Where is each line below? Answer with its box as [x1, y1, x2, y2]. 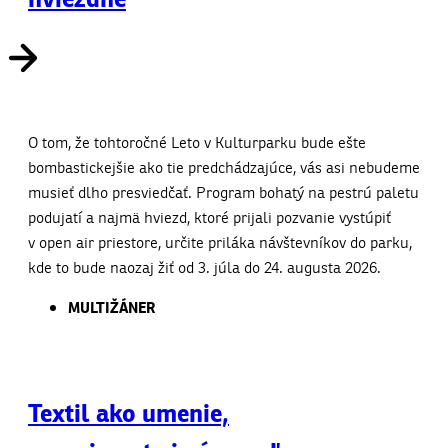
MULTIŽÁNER [68, 295, 155, 320]
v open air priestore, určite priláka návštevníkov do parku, [28, 229, 412, 255]
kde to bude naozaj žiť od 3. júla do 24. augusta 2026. [28, 254, 381, 280]
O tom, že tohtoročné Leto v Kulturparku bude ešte [28, 129, 366, 155]
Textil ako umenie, [28, 394, 229, 434]
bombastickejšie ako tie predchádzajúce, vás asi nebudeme [28, 154, 420, 180]
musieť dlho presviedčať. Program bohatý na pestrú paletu [28, 179, 419, 205]
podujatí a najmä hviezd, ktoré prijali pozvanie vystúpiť [28, 204, 391, 230]
